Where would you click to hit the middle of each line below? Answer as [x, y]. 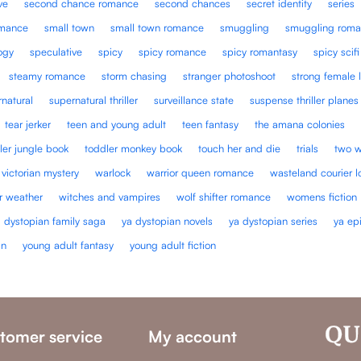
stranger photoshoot [230, 75]
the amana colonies [300, 124]
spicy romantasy [260, 51]
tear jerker [28, 124]
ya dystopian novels [168, 220]
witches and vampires [110, 196]
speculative [56, 51]
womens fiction [322, 196]
